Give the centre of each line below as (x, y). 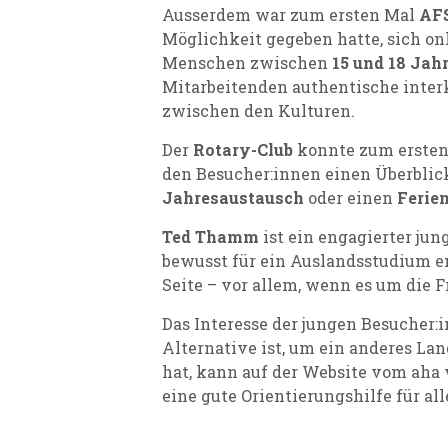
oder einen (350, 197)
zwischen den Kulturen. (258, 110)
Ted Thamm (212, 236)
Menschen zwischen (247, 62)
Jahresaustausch (233, 197)
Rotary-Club (243, 149)
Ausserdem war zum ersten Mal (290, 14)
